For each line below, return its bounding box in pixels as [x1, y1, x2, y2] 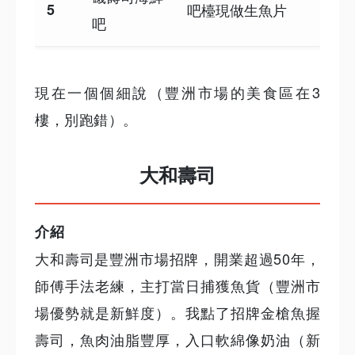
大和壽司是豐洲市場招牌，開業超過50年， [35, 248, 320, 269]
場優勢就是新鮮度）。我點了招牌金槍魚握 [35, 302, 320, 323]
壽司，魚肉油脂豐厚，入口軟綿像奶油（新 [35, 329, 320, 350]
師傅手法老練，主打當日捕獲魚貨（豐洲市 [35, 275, 320, 296]
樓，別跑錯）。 [35, 108, 138, 129]
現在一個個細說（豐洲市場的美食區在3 [35, 81, 320, 102]
